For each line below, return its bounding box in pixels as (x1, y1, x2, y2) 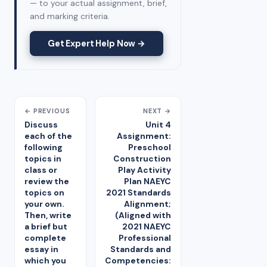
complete (24, 232, 66, 244)
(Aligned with (115, 210, 171, 221)
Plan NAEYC (124, 176, 171, 187)
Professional (119, 232, 171, 244)
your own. (24, 198, 64, 210)
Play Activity (118, 164, 171, 176)
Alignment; (124, 198, 171, 210)
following (24, 142, 63, 153)
